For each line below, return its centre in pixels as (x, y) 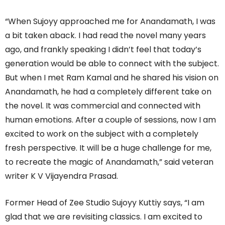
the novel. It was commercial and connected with (103, 105)
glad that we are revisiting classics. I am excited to (104, 216)
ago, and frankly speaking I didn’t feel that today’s (103, 49)
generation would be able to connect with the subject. (112, 63)
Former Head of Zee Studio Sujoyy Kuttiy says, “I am (105, 202)
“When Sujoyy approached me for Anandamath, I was (110, 21)
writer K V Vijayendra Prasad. (62, 176)
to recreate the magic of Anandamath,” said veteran (109, 162)
